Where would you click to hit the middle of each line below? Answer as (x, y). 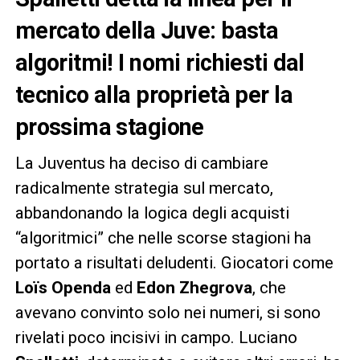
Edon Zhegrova (194, 288)
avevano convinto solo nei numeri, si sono (168, 313)
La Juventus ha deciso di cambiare (141, 164)
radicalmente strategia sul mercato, (144, 188)
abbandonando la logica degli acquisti (152, 213)
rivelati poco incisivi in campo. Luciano (156, 338)
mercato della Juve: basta (147, 31)
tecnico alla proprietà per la (153, 95)
